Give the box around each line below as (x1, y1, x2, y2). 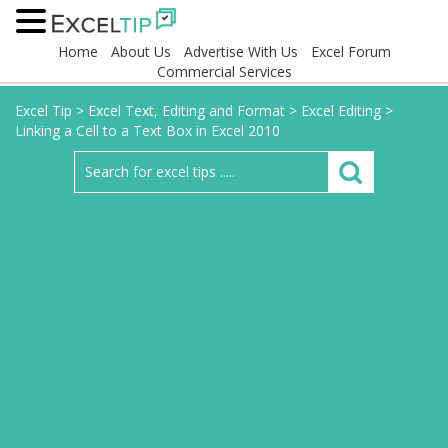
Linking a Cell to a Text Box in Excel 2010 (15, 121, 280, 140)
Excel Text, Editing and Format (88, 101, 285, 120)
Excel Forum (310, 42, 391, 61)
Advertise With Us (183, 42, 298, 61)
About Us (110, 42, 171, 61)
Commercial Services (156, 62, 292, 81)
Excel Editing (301, 101, 381, 120)
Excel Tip (15, 101, 72, 120)
